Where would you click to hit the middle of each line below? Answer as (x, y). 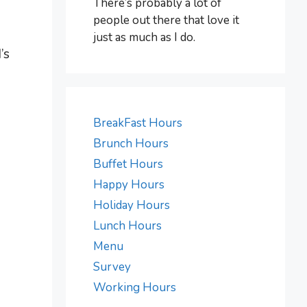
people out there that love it (166, 20)
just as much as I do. (144, 37)
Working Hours (135, 287)
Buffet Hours (128, 164)
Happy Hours (129, 184)
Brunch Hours (131, 143)
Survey (112, 267)
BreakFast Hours (138, 123)
